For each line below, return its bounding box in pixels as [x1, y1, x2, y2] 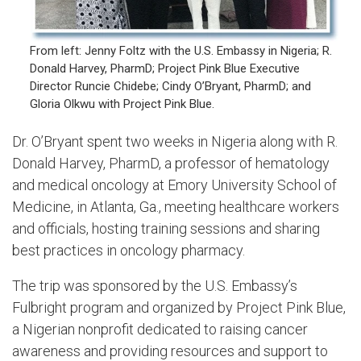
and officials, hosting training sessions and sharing [12, 220, 320, 238]
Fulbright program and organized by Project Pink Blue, [12, 298, 346, 316]
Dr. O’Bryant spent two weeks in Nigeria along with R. [12, 133, 338, 151]
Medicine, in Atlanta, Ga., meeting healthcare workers [12, 198, 339, 216]
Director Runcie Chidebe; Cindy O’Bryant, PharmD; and [30, 78, 311, 93]
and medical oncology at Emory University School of [12, 176, 337, 194]
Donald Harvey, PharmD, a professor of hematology [12, 155, 330, 172]
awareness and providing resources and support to [12, 342, 328, 359]
